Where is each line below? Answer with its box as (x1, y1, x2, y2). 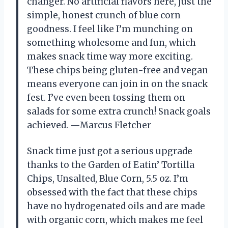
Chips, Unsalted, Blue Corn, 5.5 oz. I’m (27, 173, 188, 184)
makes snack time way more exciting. (27, 50, 193, 62)
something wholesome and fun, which (27, 37, 196, 48)
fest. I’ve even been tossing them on (27, 92, 185, 103)
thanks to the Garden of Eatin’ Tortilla (27, 159, 194, 170)
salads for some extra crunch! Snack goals (27, 105, 211, 117)
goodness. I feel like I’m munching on (27, 23, 193, 35)
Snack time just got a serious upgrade (27, 145, 192, 157)
